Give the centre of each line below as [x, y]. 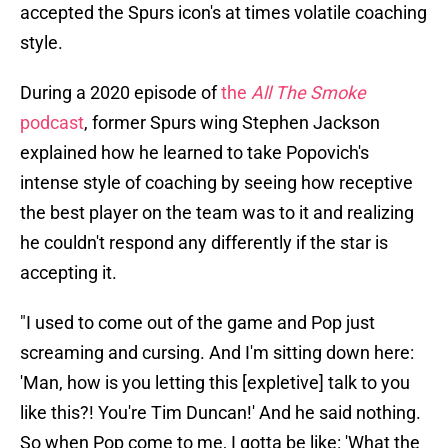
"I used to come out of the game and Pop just [197, 323]
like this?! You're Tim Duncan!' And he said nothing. [220, 413]
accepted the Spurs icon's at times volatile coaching [223, 13]
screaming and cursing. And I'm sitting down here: [217, 353]
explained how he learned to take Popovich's [194, 153]
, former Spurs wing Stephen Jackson [232, 123]
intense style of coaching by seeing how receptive [216, 183]
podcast [52, 123]
